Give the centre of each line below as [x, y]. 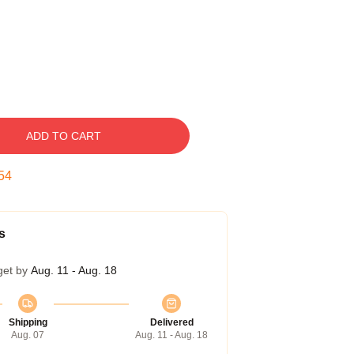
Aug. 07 [28, 335]
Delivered [171, 322]
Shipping [28, 322]
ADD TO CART [63, 136]
